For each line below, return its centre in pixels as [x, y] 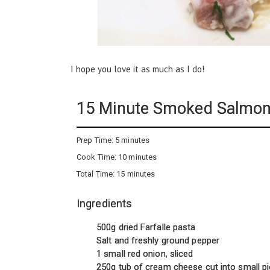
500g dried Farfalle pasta [146, 228]
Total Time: [97, 174]
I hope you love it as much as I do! [137, 69]
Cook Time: [98, 157]
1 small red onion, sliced [145, 254]
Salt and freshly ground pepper [158, 241]
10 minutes [138, 157]
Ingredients [105, 204]
